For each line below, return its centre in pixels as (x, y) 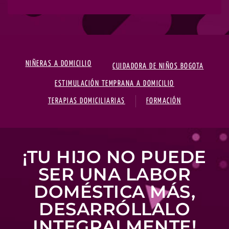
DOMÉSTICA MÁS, (114, 192)
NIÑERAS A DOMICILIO (58, 64)
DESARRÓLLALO (114, 209)
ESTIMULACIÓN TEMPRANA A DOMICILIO (114, 84)
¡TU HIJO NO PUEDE (114, 157)
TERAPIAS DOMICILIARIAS (86, 101)
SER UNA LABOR (114, 174)
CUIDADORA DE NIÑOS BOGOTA (158, 66)
